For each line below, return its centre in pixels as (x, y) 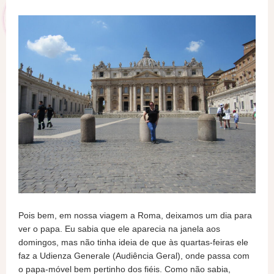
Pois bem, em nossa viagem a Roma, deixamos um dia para (135, 215)
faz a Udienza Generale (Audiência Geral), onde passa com (134, 256)
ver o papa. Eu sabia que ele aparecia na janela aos (119, 229)
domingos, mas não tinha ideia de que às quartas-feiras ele (133, 242)
